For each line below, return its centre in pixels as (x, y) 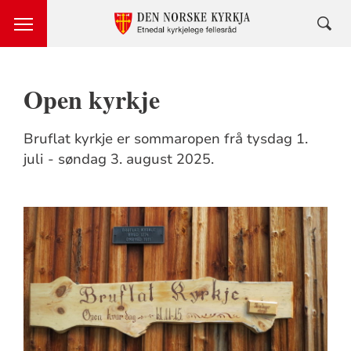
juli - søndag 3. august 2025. (118, 159)
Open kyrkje (91, 99)
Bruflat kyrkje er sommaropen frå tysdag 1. (165, 139)
